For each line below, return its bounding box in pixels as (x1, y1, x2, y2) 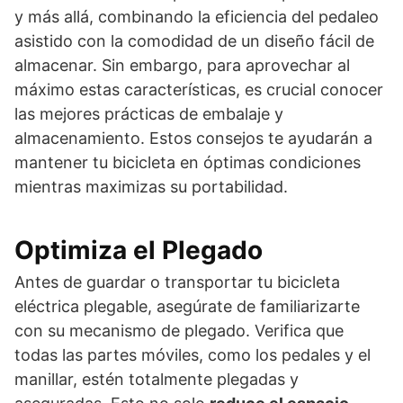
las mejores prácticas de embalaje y (14, 103, 283, 123)
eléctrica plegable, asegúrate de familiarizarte (14, 296, 360, 316)
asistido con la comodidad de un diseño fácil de (14, 31, 374, 50)
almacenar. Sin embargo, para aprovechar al (14, 55, 350, 75)
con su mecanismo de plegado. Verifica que (14, 320, 344, 340)
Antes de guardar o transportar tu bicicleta (14, 272, 340, 291)
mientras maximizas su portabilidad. (14, 176, 288, 196)
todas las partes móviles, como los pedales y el (14, 345, 371, 364)
